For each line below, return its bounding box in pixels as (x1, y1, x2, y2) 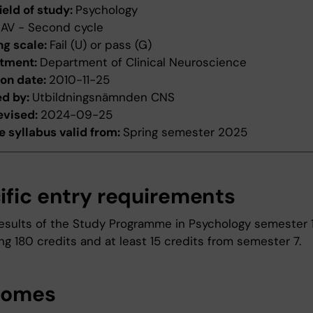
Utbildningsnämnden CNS (32, 89, 175, 105)
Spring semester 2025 (123, 124, 247, 140)
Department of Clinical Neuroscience (40, 54, 247, 71)
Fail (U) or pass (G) (50, 37, 152, 53)
